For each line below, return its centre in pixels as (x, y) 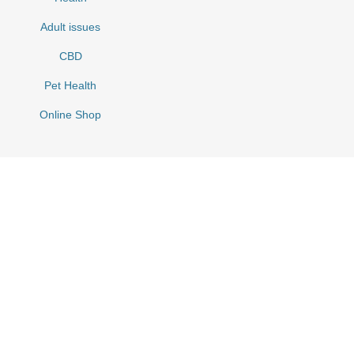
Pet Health (70, 86)
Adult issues (70, 27)
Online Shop (70, 115)
